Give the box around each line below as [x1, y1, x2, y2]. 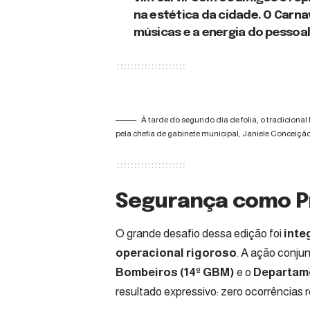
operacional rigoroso [116, 246, 237, 259]
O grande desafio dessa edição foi [116, 226, 284, 240]
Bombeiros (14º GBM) [116, 265, 237, 279]
